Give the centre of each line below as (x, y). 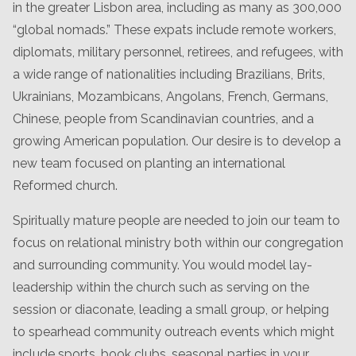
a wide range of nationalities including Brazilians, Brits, (169, 74)
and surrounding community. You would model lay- (163, 265)
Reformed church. (65, 186)
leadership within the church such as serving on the (161, 287)
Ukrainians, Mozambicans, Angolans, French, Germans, (170, 97)
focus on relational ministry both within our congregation (178, 243)
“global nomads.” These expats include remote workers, (174, 30)
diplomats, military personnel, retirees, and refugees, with (178, 52)
